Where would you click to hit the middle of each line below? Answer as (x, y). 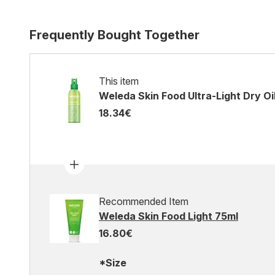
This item (119, 81)
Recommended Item (144, 201)
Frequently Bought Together (114, 35)
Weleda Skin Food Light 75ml (168, 216)
